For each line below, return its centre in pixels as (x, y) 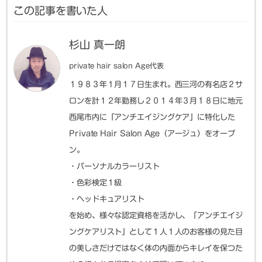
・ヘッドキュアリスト (107, 199)
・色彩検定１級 (96, 182)
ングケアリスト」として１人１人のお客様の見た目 (156, 231)
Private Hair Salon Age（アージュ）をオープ (152, 133)
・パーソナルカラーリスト (114, 166)
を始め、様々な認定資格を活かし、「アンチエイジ (156, 215)
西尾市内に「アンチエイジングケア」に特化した (152, 117)
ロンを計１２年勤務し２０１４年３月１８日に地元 (156, 100)
